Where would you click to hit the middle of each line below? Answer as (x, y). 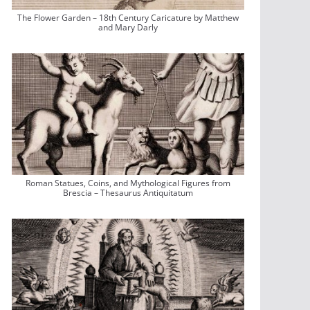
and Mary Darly (128, 27)
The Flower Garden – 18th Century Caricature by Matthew (128, 17)
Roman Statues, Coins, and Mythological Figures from (128, 183)
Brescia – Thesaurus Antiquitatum (128, 193)
